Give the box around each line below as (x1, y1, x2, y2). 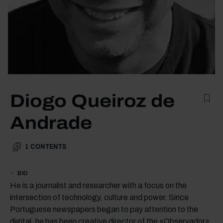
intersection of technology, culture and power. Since (10, 193, 189, 202)
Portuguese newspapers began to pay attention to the (10, 205, 198, 214)
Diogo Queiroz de (10, 91, 175, 111)
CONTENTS (30, 142, 67, 150)
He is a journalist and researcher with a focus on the (10, 181, 187, 190)
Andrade (10, 112, 92, 133)
